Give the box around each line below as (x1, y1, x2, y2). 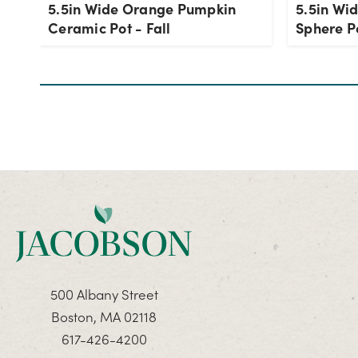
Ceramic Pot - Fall (48, 18, 171, 38)
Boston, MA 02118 (51, 307, 157, 327)
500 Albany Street (50, 284, 158, 304)
